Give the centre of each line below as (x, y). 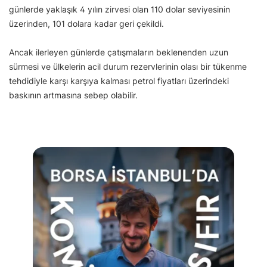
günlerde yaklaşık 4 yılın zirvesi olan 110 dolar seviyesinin (119, 10)
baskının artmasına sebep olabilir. (74, 95)
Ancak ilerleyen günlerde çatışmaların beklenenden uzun (119, 52)
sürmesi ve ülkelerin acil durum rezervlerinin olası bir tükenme (128, 67)
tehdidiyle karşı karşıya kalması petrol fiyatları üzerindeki (119, 81)
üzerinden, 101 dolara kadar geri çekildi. (88, 24)
